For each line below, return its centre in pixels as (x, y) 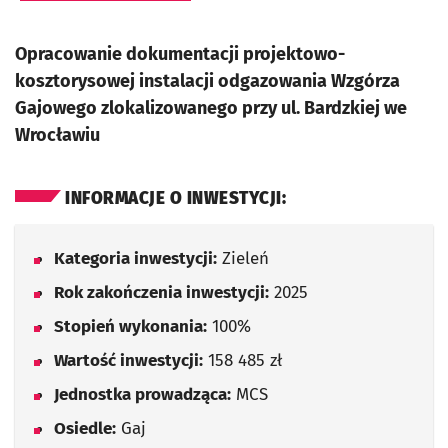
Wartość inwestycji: (128, 360)
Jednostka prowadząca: (142, 394)
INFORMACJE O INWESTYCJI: (175, 198)
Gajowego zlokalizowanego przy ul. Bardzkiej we (211, 108)
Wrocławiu (57, 135)
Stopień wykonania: (130, 326)
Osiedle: (85, 428)
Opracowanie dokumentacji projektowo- (180, 54)
